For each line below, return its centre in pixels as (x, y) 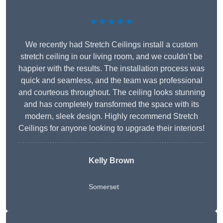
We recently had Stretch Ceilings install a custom (111, 45)
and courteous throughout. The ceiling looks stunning (111, 93)
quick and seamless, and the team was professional (111, 81)
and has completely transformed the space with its (111, 105)
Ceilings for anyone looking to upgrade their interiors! (111, 128)
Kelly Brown (111, 161)
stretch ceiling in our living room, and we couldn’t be (111, 57)
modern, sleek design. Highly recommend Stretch (111, 116)
